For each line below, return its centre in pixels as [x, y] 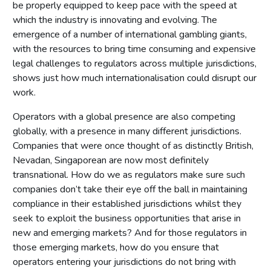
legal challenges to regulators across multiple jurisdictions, [135, 63]
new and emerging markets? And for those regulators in [130, 233]
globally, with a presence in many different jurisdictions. [127, 131]
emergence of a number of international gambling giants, [130, 34]
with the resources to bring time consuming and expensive [134, 49]
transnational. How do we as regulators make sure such [129, 175]
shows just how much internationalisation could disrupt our [135, 78]
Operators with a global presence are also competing [124, 116]
